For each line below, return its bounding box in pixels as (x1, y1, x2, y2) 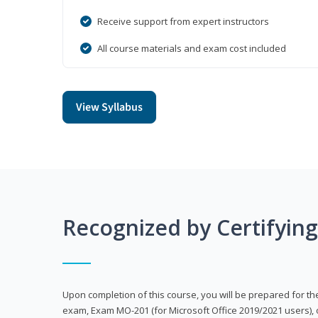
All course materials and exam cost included (97, 42, 286, 55)
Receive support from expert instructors (97, 15, 269, 28)
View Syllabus (76, 99, 143, 116)
